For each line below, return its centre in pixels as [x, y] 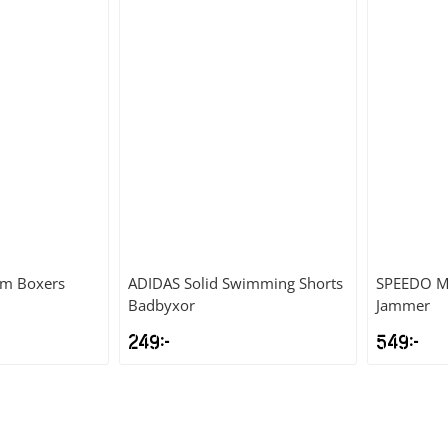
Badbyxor [162, 305]
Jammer [402, 305]
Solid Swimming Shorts [264, 283]
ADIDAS [154, 283]
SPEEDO [403, 283]
